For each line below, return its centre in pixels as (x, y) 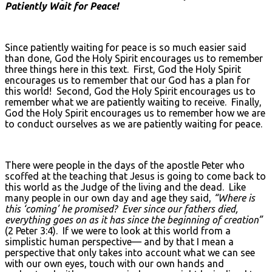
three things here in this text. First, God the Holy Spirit (123, 69)
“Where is (234, 198)
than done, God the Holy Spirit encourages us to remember (134, 58)
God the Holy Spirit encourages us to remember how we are (135, 113)
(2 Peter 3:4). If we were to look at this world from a (118, 230)
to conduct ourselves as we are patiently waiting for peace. (134, 124)
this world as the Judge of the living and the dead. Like (125, 187)
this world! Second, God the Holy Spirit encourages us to (130, 91)
